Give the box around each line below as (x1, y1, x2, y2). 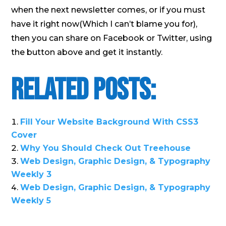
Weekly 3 (11, 169, 52, 179)
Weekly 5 (11, 195, 51, 205)
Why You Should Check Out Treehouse (20, 143, 191, 153)
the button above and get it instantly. (11, 47, 163, 57)
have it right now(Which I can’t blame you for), (11, 19, 198, 29)
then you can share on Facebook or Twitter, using (11, 33, 212, 43)
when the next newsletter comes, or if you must (11, 5, 206, 15)
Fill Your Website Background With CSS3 (20, 117, 199, 127)
